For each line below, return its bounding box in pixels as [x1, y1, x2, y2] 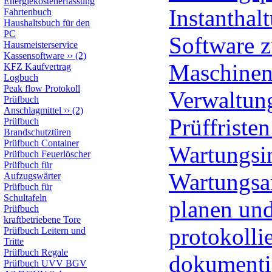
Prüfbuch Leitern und [4, 225, 86, 236]
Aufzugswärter [4, 171, 61, 181]
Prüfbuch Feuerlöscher [4, 149, 90, 159]
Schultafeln [4, 192, 47, 203]
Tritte [4, 236, 24, 246]
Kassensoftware [4, 50, 64, 61]
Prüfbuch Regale [4, 247, 68, 257]
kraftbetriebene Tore [4, 214, 81, 225]
